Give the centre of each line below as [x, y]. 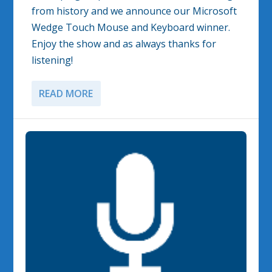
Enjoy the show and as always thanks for [124, 44]
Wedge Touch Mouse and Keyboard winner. [131, 28]
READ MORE [66, 94]
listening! [53, 60]
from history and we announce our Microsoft [134, 11]
